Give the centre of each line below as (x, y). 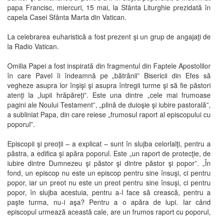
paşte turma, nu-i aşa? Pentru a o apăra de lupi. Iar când (109, 202)
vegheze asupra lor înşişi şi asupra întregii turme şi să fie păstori (109, 85)
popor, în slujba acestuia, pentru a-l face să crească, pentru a (109, 192)
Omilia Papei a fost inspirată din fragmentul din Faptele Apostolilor (109, 66)
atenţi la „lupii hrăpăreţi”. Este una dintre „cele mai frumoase (109, 95)
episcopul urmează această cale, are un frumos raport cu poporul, (109, 212)
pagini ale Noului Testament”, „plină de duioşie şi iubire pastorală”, (109, 105)
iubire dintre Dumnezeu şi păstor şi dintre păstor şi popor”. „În (109, 163)
